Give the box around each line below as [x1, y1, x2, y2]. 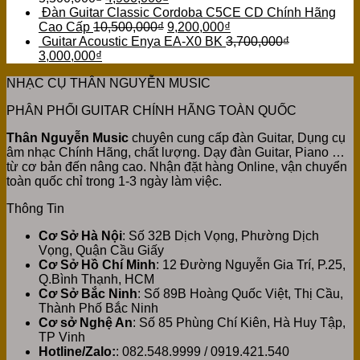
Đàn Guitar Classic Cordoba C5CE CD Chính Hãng [42, 5, 336, 19]
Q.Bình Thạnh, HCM [39, 272, 154, 286]
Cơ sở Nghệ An [39, 315, 133, 329]
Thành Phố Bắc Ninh [39, 301, 158, 315]
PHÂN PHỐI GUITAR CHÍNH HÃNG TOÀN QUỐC [6, 103, 297, 117]
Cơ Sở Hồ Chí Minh [39, 257, 156, 272]
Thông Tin [6, 201, 64, 215]
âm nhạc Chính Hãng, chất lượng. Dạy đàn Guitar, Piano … [6, 145, 345, 159]
